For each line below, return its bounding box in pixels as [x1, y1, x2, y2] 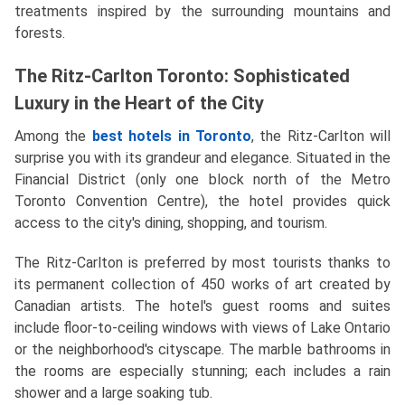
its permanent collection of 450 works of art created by [14, 275, 391, 293]
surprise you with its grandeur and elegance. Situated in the [14, 148, 391, 166]
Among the [14, 127, 92, 145]
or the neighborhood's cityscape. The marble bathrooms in [14, 340, 391, 358]
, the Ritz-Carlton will [250, 127, 391, 145]
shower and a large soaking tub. [14, 383, 212, 401]
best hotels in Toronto [91, 127, 251, 145]
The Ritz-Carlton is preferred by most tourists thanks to [14, 253, 391, 271]
